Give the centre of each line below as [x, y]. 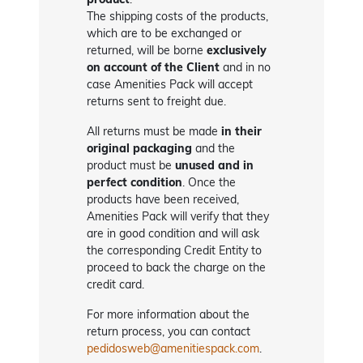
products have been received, [163, 200]
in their [242, 132]
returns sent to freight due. [157, 102]
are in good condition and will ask [173, 234]
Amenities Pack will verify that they [178, 217]
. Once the [209, 183]
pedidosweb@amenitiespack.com [173, 349]
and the [214, 149]
